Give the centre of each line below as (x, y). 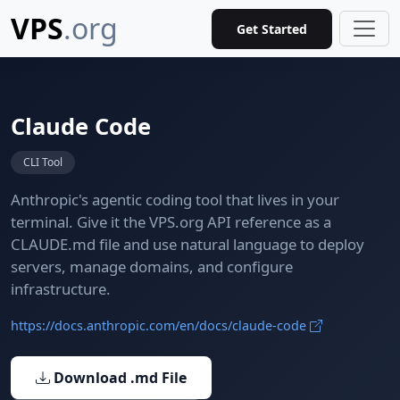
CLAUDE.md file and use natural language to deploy (187, 244)
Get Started (272, 29)
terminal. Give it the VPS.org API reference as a (171, 222)
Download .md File (118, 378)
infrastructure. (61, 289)
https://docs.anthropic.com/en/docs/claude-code (160, 325)
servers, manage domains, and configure (152, 267)
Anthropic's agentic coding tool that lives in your (175, 200)
